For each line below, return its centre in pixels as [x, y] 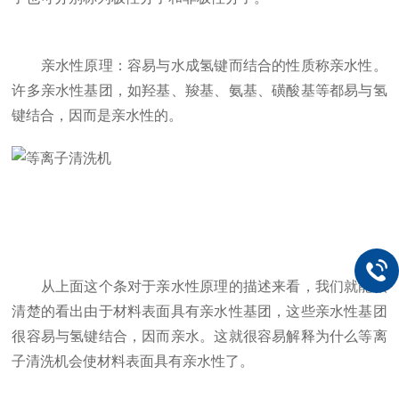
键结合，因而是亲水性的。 [98, 115]
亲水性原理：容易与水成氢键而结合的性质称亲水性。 [199, 65]
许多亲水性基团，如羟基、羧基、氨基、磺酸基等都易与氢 [199, 90]
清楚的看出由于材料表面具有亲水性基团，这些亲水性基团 [199, 311]
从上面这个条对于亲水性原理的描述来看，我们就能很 [199, 286]
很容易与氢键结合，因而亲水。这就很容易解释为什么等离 [199, 336]
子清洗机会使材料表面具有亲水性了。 [133, 361]
